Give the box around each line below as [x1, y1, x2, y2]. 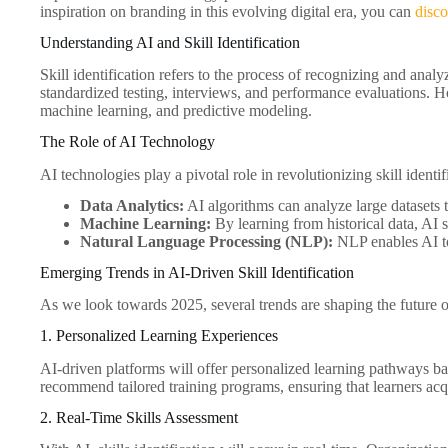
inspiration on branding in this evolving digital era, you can [40, 2, 415, 20]
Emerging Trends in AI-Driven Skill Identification [40, 263, 354, 281]
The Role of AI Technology [40, 133, 215, 151]
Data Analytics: [80, 196, 184, 214]
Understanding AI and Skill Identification [40, 33, 300, 51]
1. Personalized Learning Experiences [40, 327, 278, 345]
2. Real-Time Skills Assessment [40, 408, 238, 426]
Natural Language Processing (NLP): [80, 232, 333, 250]
